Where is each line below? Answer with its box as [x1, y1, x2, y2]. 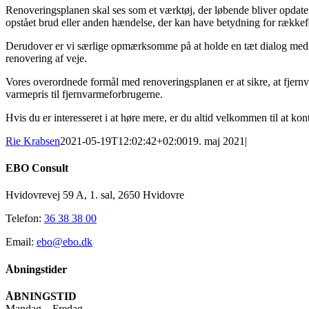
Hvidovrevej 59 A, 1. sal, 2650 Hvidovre [6, 189, 184, 201]
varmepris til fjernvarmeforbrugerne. [6, 88, 163, 100]
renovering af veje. [6, 52, 87, 64]
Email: [6, 236, 37, 248]
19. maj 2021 [188, 134, 245, 147]
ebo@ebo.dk [37, 236, 92, 248]
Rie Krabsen [6, 134, 60, 147]
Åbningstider [6, 263, 67, 275]
